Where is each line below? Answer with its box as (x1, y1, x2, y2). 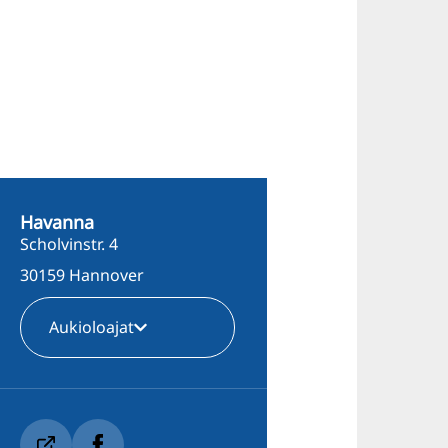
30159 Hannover (19, 263, 144, 286)
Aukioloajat (48, 316, 134, 339)
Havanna (19, 210, 94, 235)
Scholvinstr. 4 (19, 233, 118, 256)
